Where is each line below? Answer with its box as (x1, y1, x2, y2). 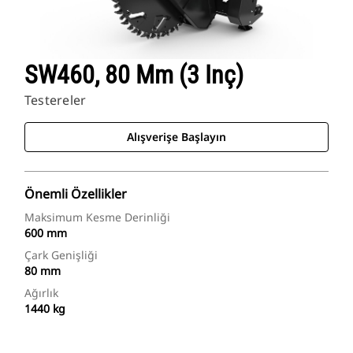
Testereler (24, 91, 87, 110)
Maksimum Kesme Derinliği (24, 210, 170, 225)
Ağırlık (24, 285, 58, 301)
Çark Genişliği (24, 247, 98, 263)
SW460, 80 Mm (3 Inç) (24, 60, 243, 91)
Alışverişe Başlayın (127, 129, 226, 145)
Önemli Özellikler (24, 185, 127, 203)
